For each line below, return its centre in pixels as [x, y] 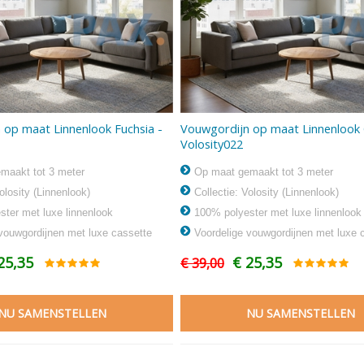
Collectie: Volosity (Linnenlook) [264, 192]
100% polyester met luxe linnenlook [276, 212]
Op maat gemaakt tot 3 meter [262, 171]
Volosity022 [211, 143]
